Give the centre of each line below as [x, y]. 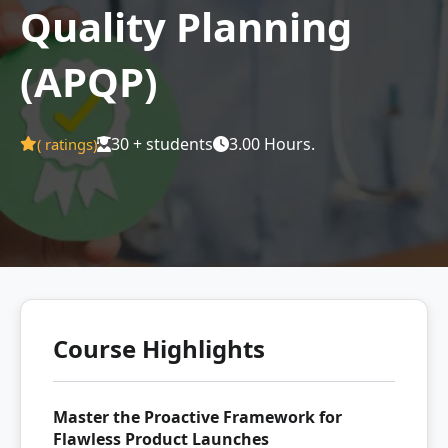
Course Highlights [159, 348]
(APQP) [89, 81]
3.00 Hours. [272, 144]
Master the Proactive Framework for [197, 417]
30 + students [162, 144]
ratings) [69, 144]
